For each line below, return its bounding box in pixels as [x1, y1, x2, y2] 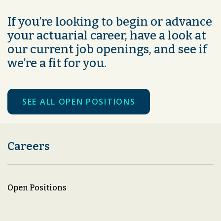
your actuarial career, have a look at [7, 29, 206, 42]
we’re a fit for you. [7, 56, 107, 70]
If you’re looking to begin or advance [7, 15, 212, 29]
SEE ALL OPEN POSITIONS [22, 96, 136, 107]
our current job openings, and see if [7, 42, 207, 56]
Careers [7, 140, 50, 153]
